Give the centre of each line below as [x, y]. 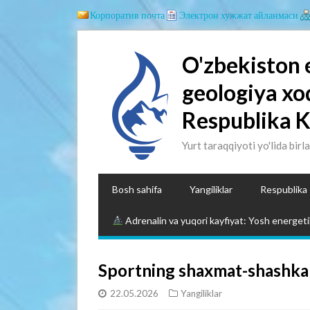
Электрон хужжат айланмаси [239, 15]
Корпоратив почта [127, 15]
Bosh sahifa [137, 189]
